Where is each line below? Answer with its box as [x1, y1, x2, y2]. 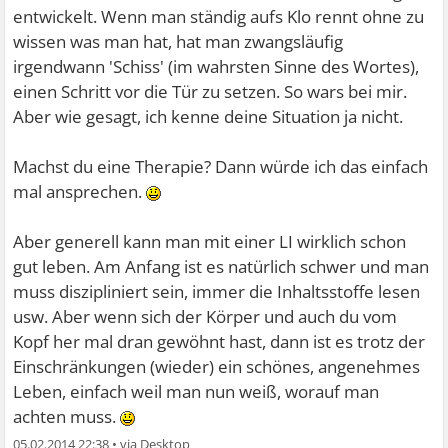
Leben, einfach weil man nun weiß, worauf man [13, 380, 380, 403]
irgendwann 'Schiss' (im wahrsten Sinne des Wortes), [13, 55, 420, 78]
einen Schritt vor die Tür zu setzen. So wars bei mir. [13, 80, 408, 103]
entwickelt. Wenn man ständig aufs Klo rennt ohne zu [13, 5, 425, 28]
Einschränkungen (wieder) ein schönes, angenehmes [13, 355, 421, 378]
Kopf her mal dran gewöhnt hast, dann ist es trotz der [13, 330, 426, 353]
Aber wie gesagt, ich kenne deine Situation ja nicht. [13, 105, 404, 128]
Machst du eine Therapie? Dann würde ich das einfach [13, 155, 429, 178]
